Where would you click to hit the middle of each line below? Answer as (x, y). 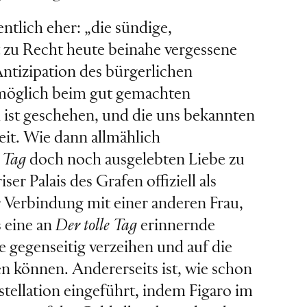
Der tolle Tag (96, 226)
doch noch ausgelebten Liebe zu (135, 160)
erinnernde (176, 226)
